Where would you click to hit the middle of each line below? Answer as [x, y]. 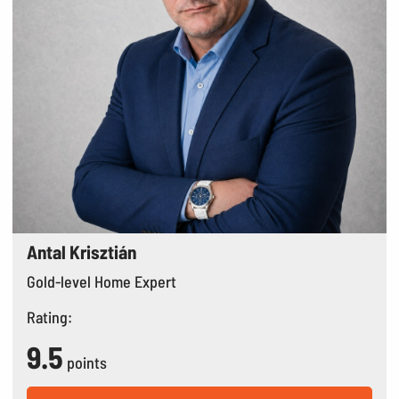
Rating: [50, 317]
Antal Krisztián [82, 251]
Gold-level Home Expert [102, 281]
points [87, 362]
